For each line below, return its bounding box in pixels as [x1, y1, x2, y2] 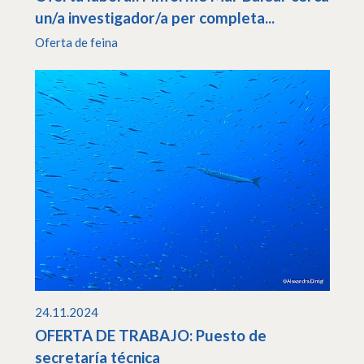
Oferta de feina [34, 35, 118, 50]
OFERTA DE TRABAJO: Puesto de [34, 325, 266, 344]
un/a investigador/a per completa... [34, 7, 275, 27]
